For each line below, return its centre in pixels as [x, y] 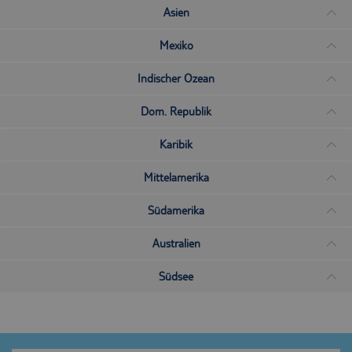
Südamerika [176, 210]
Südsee [176, 276]
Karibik [176, 144]
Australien [176, 243]
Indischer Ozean [176, 78]
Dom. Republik [176, 111]
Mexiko [176, 45]
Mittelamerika [176, 177]
